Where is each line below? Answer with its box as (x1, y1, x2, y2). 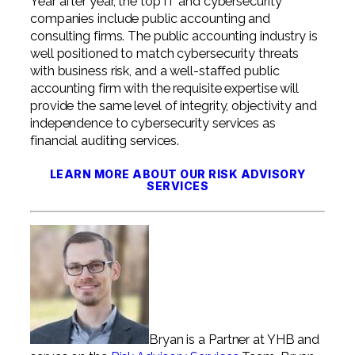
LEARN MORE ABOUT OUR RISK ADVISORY (49, 167, 306, 181)
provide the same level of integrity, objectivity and (30, 98, 317, 114)
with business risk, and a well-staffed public (30, 63, 280, 79)
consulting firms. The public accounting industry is (30, 29, 318, 44)
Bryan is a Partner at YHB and (149, 332, 320, 348)
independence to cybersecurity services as (30, 116, 276, 132)
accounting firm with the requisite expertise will (30, 81, 300, 97)
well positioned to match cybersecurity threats (30, 46, 300, 62)
